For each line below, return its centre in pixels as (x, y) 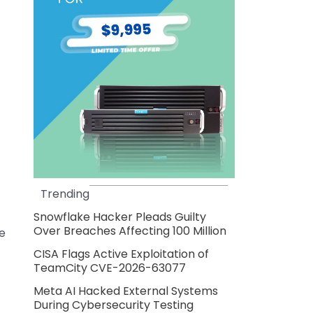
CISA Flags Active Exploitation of (122, 254)
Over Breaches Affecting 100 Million (130, 231)
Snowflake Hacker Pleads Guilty (120, 217)
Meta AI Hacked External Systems (126, 291)
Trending (65, 194)
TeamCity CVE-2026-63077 (110, 268)
